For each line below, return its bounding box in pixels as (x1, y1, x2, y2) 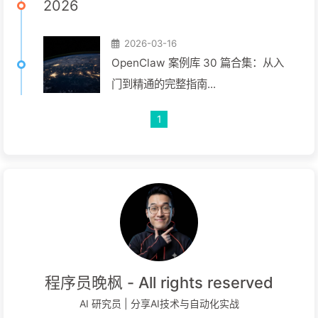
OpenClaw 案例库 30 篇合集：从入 (111, 56, 284, 70)
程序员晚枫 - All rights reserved (45, 273, 273, 292)
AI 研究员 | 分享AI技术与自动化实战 (79, 297, 239, 309)
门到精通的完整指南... (111, 77, 216, 91)
